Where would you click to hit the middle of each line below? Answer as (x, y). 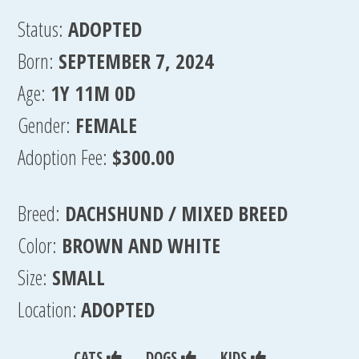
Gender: (44, 125)
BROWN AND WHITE (141, 245)
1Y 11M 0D (93, 93)
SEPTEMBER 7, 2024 (137, 61)
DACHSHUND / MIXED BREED (177, 213)
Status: (41, 29)
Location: (50, 309)
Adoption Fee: (63, 157)
